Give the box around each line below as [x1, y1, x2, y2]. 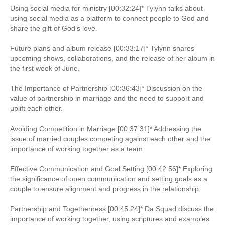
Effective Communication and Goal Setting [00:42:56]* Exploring [10, 164, 212, 173]
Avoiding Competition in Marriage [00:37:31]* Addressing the [10, 124, 201, 133]
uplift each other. [10, 104, 63, 113]
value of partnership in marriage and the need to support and [10, 94, 204, 102]
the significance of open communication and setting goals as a [10, 174, 207, 183]
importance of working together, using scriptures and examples [10, 214, 209, 223]
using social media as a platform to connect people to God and [10, 14, 209, 22]
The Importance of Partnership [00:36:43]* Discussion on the [10, 84, 202, 92]
